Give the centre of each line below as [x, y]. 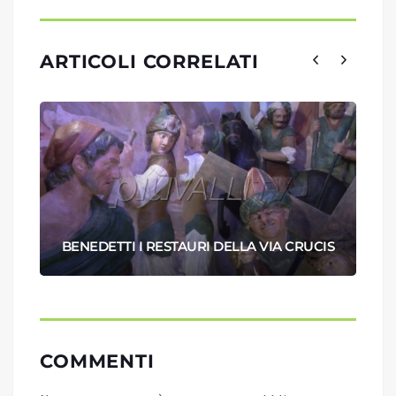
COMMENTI [97, 362]
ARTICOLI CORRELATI [150, 62]
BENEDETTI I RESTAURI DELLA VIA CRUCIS [198, 247]
